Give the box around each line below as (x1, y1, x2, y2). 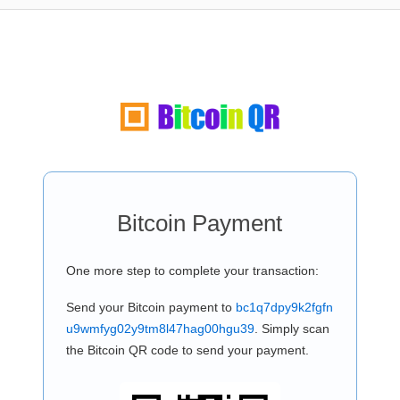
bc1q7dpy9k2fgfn (235, 300, 333, 314)
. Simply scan (254, 321, 329, 336)
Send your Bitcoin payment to (65, 300, 236, 314)
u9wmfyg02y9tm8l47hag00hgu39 (65, 321, 254, 336)
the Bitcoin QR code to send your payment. (65, 343, 309, 357)
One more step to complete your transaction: (65, 263, 319, 278)
